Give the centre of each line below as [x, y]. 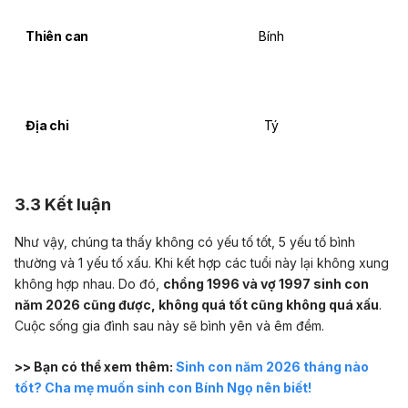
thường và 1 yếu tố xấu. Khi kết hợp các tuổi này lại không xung [202, 262]
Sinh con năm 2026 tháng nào [272, 366]
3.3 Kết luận [63, 204]
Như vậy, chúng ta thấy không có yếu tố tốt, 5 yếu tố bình [185, 241]
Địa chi [47, 125]
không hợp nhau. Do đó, [89, 283]
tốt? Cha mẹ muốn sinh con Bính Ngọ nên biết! [163, 387]
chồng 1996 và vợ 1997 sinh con [266, 283]
